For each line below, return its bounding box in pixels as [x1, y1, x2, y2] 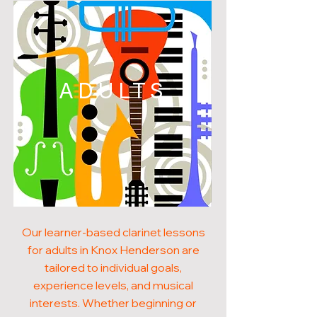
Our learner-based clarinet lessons [21, 225, 205, 239]
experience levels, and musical [33, 278, 193, 292]
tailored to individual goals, [45, 260, 182, 275]
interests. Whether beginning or [30, 296, 197, 310]
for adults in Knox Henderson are [27, 243, 200, 257]
